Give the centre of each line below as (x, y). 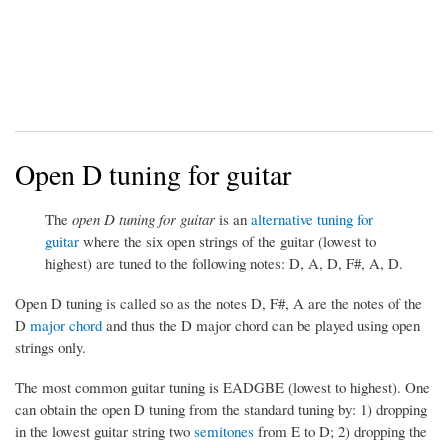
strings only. (50, 346)
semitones (224, 430)
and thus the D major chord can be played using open (261, 324)
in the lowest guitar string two (104, 430)
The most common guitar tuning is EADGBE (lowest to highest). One (222, 386)
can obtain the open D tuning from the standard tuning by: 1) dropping (221, 408)
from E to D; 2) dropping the (340, 430)
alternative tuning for (312, 218)
